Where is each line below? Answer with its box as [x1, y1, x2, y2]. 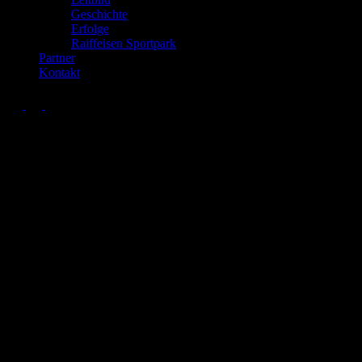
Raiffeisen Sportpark [71, 36, 176, 50]
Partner [39, 51, 75, 65]
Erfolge [71, 22, 109, 36]
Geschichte [71, 7, 128, 21]
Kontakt [39, 65, 80, 79]
